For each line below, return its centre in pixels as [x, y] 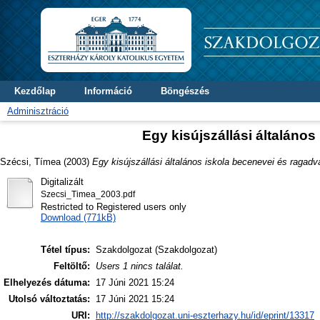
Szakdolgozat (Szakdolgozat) [156, 250]
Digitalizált [62, 181]
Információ [108, 91]
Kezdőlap [35, 91]
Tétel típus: [65, 250]
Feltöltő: [72, 266]
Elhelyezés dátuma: [47, 283]
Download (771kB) [78, 217]
